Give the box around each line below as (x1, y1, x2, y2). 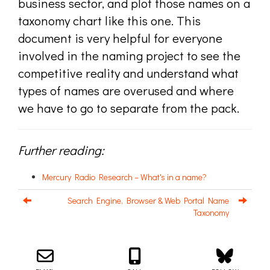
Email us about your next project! (25, 223, 140, 234)
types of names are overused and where (18, 82, 234, 99)
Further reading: (18, 142, 104, 159)
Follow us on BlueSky (50, 223, 125, 234)
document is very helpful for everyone (18, 30, 222, 46)
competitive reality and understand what (18, 64, 239, 81)
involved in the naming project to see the (18, 47, 240, 64)
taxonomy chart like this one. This (18, 12, 201, 29)
